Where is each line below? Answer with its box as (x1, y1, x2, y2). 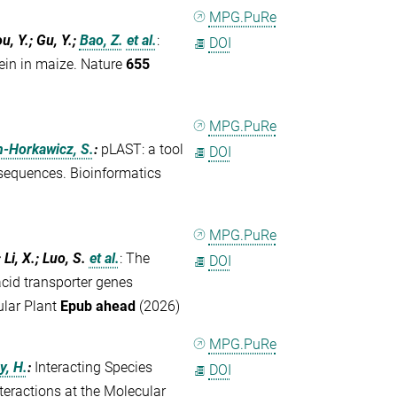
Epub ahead (59, 298, 136, 315)
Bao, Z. (79, 32, 123, 49)
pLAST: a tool (100, 141, 183, 158)
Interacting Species (34, 359, 152, 376)
